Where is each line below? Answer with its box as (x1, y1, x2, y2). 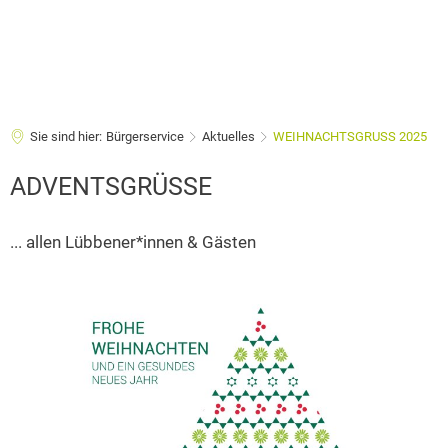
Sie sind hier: (30, 129, 102, 144)
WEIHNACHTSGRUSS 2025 (273, 129, 427, 144)
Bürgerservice (106, 129, 184, 144)
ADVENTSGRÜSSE (10, 172, 212, 201)
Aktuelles (202, 129, 255, 144)
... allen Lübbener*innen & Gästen (10, 232, 256, 252)
